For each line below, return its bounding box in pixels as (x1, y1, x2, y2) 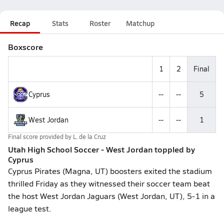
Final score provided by (8, 132, 73, 140)
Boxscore (8, 41, 43, 52)
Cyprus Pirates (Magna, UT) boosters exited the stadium (8, 165, 212, 176)
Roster (89, 18, 110, 28)
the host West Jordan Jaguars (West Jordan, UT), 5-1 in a (8, 190, 215, 201)
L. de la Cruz (73, 132, 106, 140)
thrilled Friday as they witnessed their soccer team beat (8, 178, 210, 188)
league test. (8, 203, 51, 213)
